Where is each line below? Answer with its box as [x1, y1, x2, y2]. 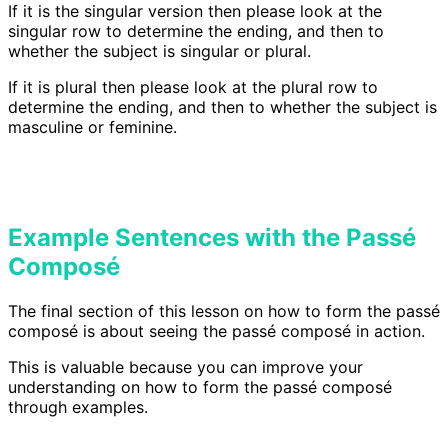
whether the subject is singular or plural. [8, 41, 311, 62]
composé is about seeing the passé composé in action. [8, 321, 425, 342]
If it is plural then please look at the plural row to [8, 77, 378, 98]
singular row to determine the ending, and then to [8, 21, 384, 42]
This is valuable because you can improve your [8, 357, 363, 378]
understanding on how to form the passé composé [8, 377, 392, 398]
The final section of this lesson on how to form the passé [8, 301, 440, 322]
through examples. [8, 397, 148, 418]
